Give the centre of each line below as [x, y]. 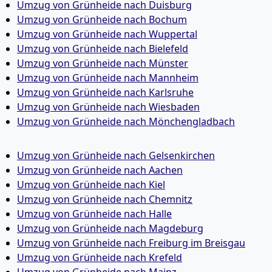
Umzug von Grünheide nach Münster [103, 63]
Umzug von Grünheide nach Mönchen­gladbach [126, 121]
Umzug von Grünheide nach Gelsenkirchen [116, 155]
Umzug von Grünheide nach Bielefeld [103, 49]
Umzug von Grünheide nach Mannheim [108, 78]
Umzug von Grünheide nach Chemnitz [105, 199]
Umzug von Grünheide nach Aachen [100, 170]
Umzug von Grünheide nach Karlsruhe [105, 92]
